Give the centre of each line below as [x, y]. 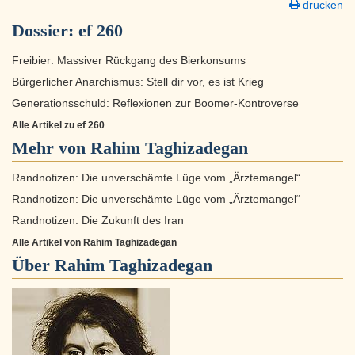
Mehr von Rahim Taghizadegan [130, 148]
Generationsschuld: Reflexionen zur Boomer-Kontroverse [155, 104]
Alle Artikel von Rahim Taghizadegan [94, 243]
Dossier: [45, 31]
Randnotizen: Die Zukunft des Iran [98, 221]
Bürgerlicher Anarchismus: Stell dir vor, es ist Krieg [138, 82]
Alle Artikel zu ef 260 [58, 126]
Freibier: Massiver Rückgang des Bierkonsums [129, 61]
